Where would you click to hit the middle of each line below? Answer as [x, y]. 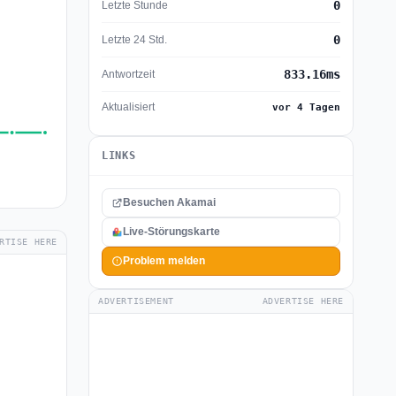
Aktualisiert [128, 107]
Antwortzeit [128, 74]
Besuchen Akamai [169, 202]
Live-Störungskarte [171, 232]
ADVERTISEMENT [136, 301]
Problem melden [164, 261]
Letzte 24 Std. [134, 39]
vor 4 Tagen [306, 107]
